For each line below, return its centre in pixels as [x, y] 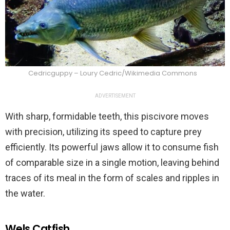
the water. [25, 194]
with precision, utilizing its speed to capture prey [103, 132]
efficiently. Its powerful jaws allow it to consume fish [112, 147]
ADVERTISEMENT [115, 96]
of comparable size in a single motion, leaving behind [112, 163]
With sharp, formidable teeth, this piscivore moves [107, 117]
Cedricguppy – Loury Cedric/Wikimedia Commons [112, 73]
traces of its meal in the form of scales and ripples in [112, 178]
